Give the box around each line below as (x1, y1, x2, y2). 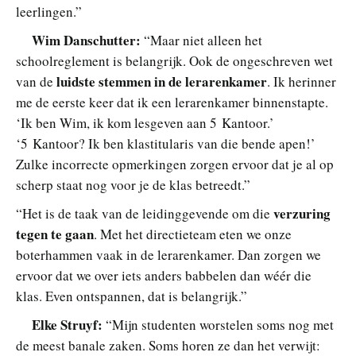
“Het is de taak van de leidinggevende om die (16, 203, 273, 222)
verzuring (273, 203, 331, 223)
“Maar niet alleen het (144, 30, 262, 49)
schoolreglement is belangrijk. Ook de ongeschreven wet (16, 51, 333, 70)
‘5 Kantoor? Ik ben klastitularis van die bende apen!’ (16, 133, 315, 153)
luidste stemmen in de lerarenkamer (56, 71, 267, 91)
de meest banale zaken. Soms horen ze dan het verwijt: (16, 335, 320, 354)
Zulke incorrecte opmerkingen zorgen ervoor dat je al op (16, 154, 334, 173)
